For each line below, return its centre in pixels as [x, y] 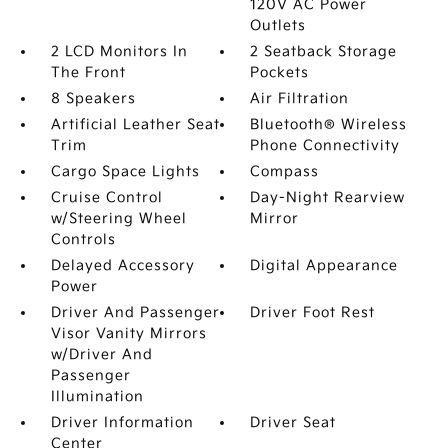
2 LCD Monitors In [119, 51]
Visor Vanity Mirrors [128, 333]
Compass [285, 171]
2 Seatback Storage [324, 51]
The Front [88, 72]
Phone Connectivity [325, 145]
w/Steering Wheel [118, 218]
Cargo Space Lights [125, 171]
